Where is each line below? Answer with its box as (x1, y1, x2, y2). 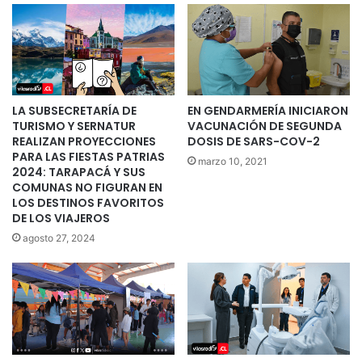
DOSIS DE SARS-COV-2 (187, 133, 320, 150)
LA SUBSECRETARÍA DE (12, 103, 137, 120)
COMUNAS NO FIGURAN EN (12, 179, 162, 196)
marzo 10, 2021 (198, 155, 267, 168)
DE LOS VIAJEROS (12, 210, 110, 227)
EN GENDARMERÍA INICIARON (187, 103, 348, 120)
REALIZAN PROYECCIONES (12, 133, 156, 150)
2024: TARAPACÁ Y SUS (12, 164, 145, 181)
